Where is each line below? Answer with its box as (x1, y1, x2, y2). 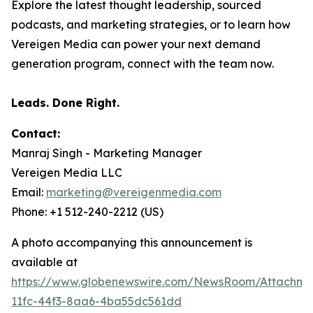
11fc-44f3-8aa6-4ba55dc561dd (11, 293, 182, 308)
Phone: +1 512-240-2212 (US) (11, 204, 163, 219)
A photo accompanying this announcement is (11, 235, 252, 249)
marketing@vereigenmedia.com (46, 184, 221, 199)
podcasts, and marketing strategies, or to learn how (11, 17, 291, 31)
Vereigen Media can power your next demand (11, 36, 261, 51)
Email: (11, 184, 46, 199)
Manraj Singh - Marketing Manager (11, 145, 202, 160)
